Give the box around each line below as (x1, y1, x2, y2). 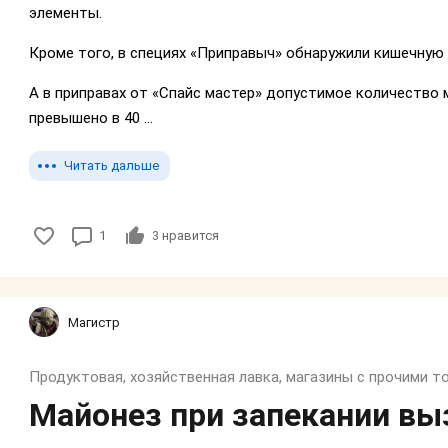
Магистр (68, 314, 120, 330)
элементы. (29, 4, 102, 23)
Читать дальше (64, 158, 159, 174)
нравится (159, 228, 219, 244)
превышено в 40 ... (29, 109, 153, 128)
